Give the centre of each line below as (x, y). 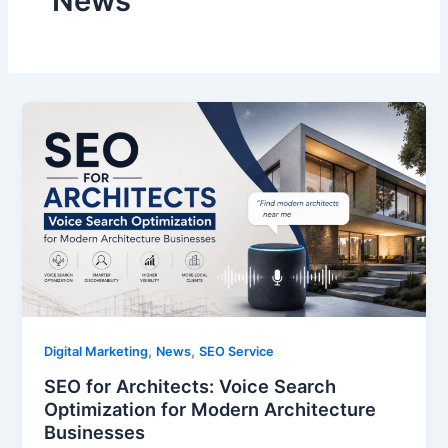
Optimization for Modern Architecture (210, 408)
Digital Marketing (96, 352)
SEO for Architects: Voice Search (190, 385)
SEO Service (237, 352)
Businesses (95, 431)
